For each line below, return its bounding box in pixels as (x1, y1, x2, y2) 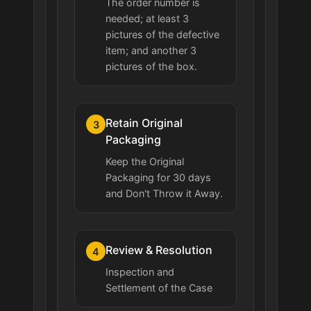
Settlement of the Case (106, 282, 212, 294)
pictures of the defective (106, 28, 219, 41)
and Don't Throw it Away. (106, 187, 223, 200)
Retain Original (106, 116, 183, 131)
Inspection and (106, 266, 174, 278)
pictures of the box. (106, 60, 197, 73)
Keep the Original (106, 155, 184, 168)
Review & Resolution (106, 243, 212, 258)
